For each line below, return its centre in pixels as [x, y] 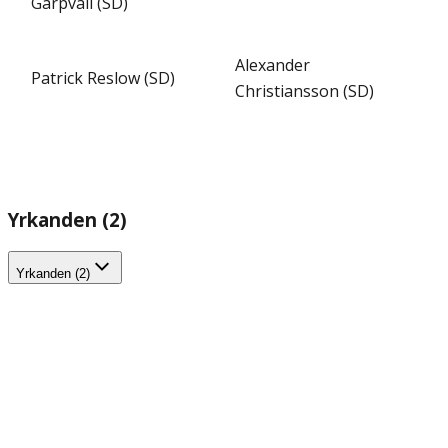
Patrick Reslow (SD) [103, 78]
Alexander [272, 65]
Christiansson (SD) [304, 91]
